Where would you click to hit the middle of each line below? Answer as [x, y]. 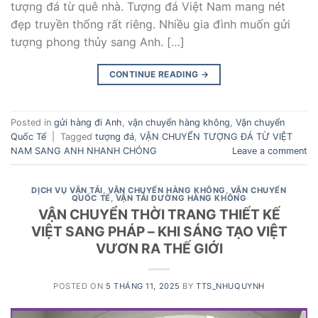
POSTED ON [79, 286]
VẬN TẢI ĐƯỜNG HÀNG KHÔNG [181, 198]
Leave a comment [270, 151]
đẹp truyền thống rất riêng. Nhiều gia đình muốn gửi [150, 24]
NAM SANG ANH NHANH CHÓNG [84, 151]
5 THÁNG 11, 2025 [143, 286]
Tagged [78, 137]
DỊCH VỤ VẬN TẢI [67, 190]
